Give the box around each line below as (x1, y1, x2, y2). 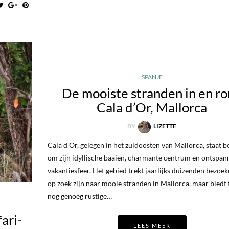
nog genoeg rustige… (47, 191, 112, 200)
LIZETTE (153, 122, 177, 130)
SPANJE (141, 73, 163, 81)
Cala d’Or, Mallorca (97, 99, 208, 116)
